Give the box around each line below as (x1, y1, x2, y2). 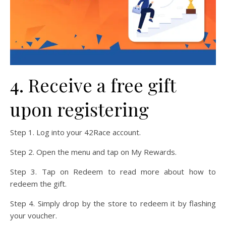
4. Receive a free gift (10, 72, 176, 97)
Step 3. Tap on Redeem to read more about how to (10, 166, 216, 177)
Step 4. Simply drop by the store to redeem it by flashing (10, 198, 216, 208)
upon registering (10, 96, 149, 121)
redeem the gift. (10, 178, 67, 189)
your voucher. (10, 210, 57, 220)
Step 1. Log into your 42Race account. (10, 127, 141, 137)
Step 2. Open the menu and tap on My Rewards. (10, 146, 177, 157)
